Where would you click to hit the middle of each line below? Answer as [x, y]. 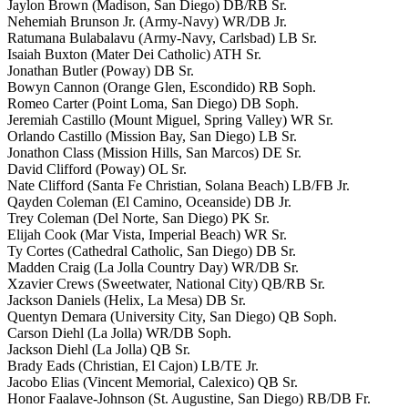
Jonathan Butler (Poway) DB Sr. [101, 70]
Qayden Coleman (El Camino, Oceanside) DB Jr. [149, 201]
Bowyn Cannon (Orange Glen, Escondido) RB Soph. [162, 87]
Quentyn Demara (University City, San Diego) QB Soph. [172, 316]
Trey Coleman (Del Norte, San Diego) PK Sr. [138, 218]
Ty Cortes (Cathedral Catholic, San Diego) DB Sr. [152, 250]
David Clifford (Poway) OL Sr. [97, 168]
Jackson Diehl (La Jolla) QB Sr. [99, 349]
